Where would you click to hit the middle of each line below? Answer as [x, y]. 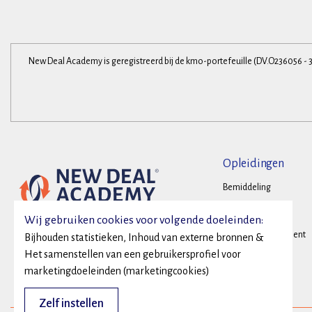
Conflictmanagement [265, 235]
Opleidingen [253, 164]
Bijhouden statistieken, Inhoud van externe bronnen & [144, 237]
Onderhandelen [253, 211]
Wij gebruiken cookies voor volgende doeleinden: [144, 220]
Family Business [253, 258]
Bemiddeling [247, 187]
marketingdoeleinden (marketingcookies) [117, 271]
